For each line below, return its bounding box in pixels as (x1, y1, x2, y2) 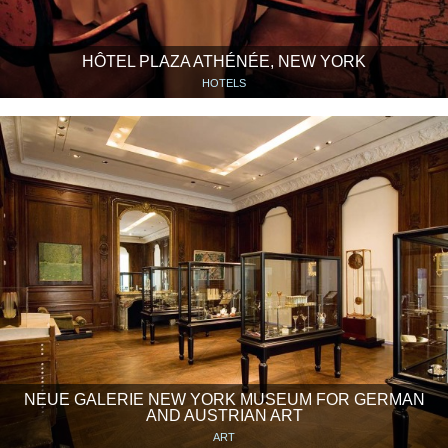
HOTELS (202, 77, 246, 90)
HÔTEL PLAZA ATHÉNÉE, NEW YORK (82, 53, 366, 71)
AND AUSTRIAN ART (145, 407, 303, 425)
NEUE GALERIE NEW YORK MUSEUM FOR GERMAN (23, 391, 425, 409)
